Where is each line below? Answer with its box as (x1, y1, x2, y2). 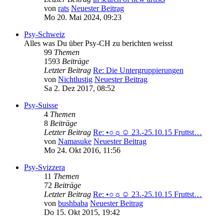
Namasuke (58, 137, 91, 146)
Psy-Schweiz (24, 30, 65, 39)
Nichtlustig (58, 75, 92, 84)
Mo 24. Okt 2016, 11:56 (44, 146, 120, 155)
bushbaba (58, 199, 88, 208)
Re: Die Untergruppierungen (93, 66, 183, 75)
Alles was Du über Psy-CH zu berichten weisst (24, 39, 172, 48)
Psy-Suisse (24, 101, 58, 110)
